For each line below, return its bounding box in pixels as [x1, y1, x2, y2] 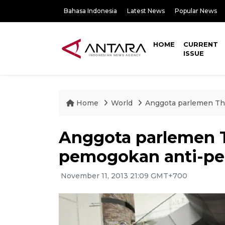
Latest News [127, 7, 165, 15]
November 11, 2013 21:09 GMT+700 [59, 171, 187, 180]
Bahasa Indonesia [64, 7, 117, 15]
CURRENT [183, 40, 218, 48]
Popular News [175, 7, 217, 15]
